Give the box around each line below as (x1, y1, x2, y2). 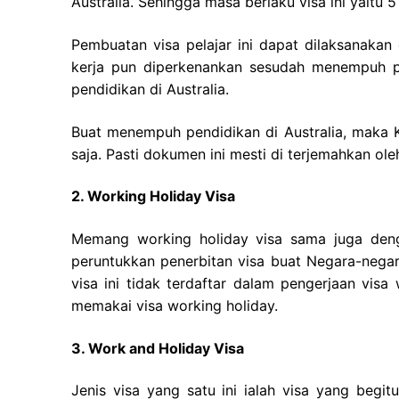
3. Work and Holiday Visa (71, 338, 244, 357)
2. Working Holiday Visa (71, 187, 235, 206)
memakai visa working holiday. (71, 296, 278, 314)
